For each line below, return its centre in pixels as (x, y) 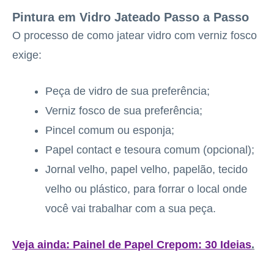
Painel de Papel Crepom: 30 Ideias (162, 245)
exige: (27, 55)
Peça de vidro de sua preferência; (128, 91)
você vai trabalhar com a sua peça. (131, 209)
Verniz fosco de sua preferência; (124, 111)
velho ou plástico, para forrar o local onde (146, 189)
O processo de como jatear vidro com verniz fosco (135, 35)
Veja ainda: (41, 245)
